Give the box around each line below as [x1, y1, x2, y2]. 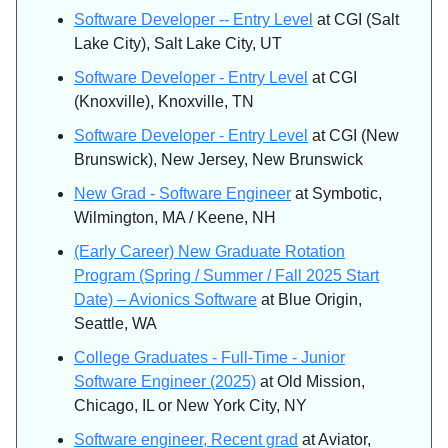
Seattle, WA [74, 315, 157, 333]
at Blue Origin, [257, 291, 362, 309]
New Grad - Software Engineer [74, 185, 291, 203]
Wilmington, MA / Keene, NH [74, 209, 276, 227]
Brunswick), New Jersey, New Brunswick [74, 151, 363, 169]
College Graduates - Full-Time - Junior [74, 349, 345, 367]
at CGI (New [308, 127, 399, 145]
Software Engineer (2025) [74, 373, 256, 391]
